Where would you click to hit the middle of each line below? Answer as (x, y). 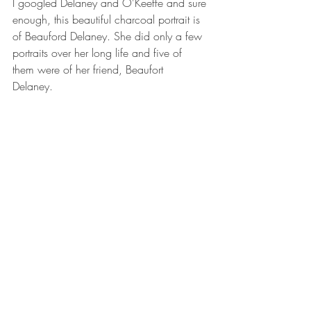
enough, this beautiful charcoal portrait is (108, 20)
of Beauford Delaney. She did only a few (109, 36)
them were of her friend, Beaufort (90, 70)
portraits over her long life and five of (99, 53)
